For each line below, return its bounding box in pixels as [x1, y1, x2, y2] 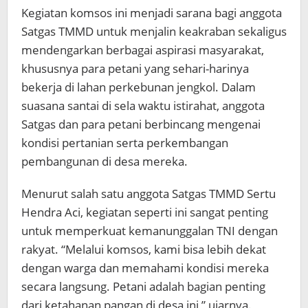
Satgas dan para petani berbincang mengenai [21, 116, 261, 133]
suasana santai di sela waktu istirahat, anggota [21, 98, 265, 114]
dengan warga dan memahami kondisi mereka [21, 260, 269, 276]
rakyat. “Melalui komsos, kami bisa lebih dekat [21, 241, 266, 258]
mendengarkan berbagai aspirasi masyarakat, [21, 42, 264, 58]
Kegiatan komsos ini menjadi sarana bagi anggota [21, 5, 282, 21]
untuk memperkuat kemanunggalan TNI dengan [21, 223, 278, 239]
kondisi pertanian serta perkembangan [21, 135, 228, 151]
